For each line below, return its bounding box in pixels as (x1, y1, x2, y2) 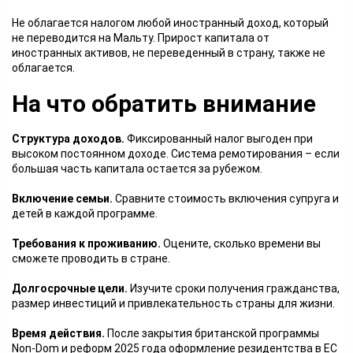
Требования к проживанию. (12, 237, 161, 250)
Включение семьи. (12, 192, 115, 205)
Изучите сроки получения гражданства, (128, 282, 340, 295)
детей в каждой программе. (12, 207, 158, 220)
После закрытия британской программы (105, 327, 319, 340)
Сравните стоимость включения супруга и (115, 192, 339, 205)
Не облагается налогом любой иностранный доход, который (12, 17, 329, 29)
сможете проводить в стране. (12, 252, 170, 265)
